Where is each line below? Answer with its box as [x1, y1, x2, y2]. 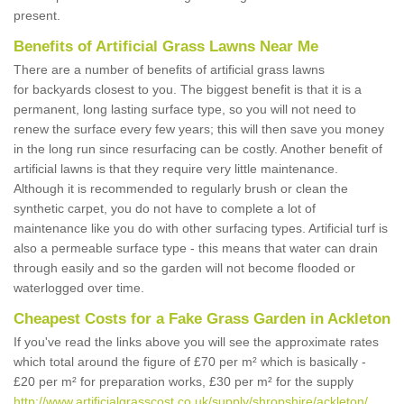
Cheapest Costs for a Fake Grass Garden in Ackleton [14, 310, 390, 328]
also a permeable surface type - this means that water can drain [14, 241, 378, 256]
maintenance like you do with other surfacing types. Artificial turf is [14, 221, 388, 236]
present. [14, 8, 60, 23]
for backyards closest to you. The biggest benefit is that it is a [14, 82, 362, 97]
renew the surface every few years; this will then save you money [14, 122, 384, 137]
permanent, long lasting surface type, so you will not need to [14, 102, 356, 117]
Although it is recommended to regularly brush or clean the [14, 181, 348, 197]
